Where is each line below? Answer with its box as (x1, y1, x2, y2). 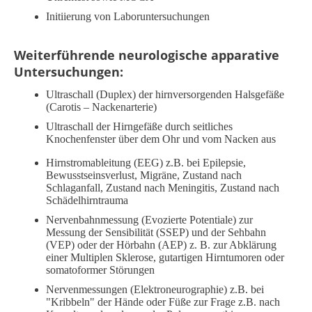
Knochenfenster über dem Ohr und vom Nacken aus (46, 133, 276, 146)
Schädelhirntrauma (46, 194, 128, 207)
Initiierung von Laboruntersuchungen (46, 10, 210, 22)
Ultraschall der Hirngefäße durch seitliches (46, 120, 233, 133)
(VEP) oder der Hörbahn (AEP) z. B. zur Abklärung (46, 239, 276, 251)
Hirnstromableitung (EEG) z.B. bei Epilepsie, (46, 157, 246, 169)
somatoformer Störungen (46, 264, 155, 276)
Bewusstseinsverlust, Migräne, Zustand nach (46, 169, 242, 182)
